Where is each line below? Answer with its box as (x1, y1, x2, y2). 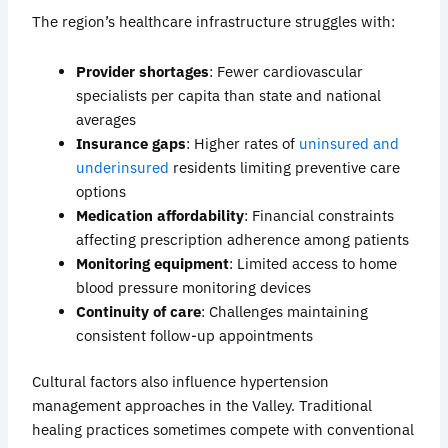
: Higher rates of (186, 133, 300, 153)
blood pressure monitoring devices (76, 277, 312, 297)
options (76, 181, 127, 201)
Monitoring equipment (76, 253, 230, 273)
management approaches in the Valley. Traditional (32, 395, 373, 415)
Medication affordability (76, 205, 245, 225)
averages (76, 109, 137, 129)
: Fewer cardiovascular (209, 61, 364, 81)
